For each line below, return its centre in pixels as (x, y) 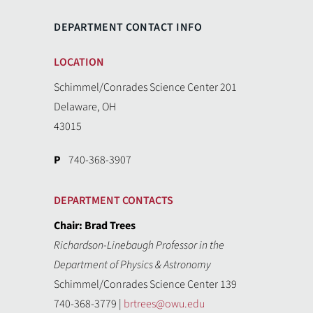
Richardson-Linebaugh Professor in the (139, 245)
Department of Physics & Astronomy (133, 264)
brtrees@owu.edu (165, 304)
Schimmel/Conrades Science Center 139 (146, 284)
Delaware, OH (85, 107)
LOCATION (79, 62)
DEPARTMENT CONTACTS (114, 200)
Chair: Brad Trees (95, 225)
